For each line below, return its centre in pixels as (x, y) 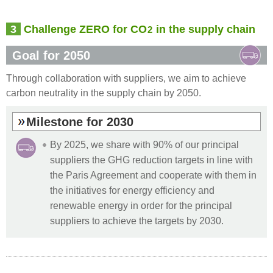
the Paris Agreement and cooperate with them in (153, 175)
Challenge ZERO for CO (84, 29)
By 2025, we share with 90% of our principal (144, 144)
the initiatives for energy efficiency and (132, 190)
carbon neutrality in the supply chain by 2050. (104, 92)
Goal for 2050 (51, 55)
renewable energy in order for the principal (141, 205)
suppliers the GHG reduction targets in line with (151, 159)
